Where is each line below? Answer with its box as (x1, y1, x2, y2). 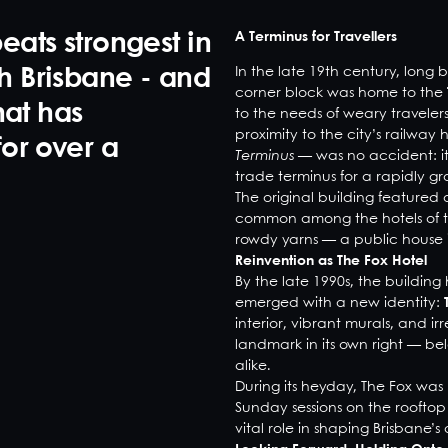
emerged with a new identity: (234, 296, 444, 310)
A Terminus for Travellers (234, 30, 397, 44)
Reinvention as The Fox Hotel (234, 254, 427, 268)
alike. (234, 359, 271, 373)
